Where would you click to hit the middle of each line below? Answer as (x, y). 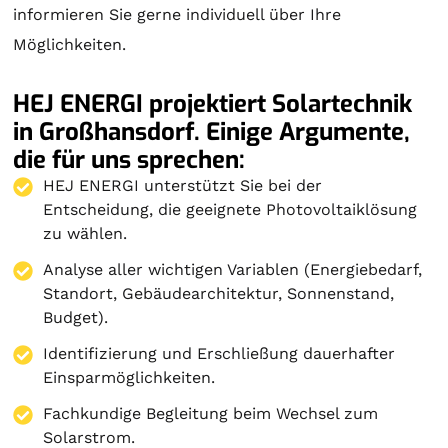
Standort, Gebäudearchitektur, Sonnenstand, (219, 293)
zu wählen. (85, 233)
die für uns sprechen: (129, 159)
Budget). (76, 317)
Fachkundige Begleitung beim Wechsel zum (211, 413)
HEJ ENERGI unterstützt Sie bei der (183, 185)
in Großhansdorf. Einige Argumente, (212, 131)
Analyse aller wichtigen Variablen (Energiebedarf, (233, 269)
